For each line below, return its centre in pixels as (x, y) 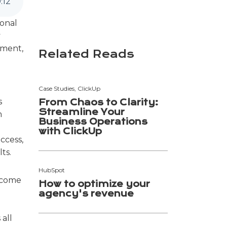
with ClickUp (70, 131)
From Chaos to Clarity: (99, 102)
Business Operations (93, 121)
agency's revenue (86, 193)
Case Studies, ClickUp (69, 88)
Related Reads (86, 54)
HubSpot (52, 170)
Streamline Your (82, 112)
